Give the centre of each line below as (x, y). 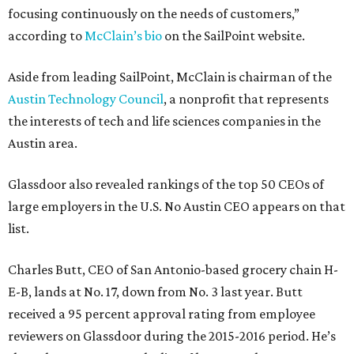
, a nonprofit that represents (246, 99)
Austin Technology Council (86, 99)
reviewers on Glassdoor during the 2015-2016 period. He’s (172, 336)
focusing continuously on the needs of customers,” (154, 13)
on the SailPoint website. (233, 36)
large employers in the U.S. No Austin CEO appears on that (177, 206)
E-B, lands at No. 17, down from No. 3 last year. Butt (155, 292)
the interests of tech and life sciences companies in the (164, 121)
